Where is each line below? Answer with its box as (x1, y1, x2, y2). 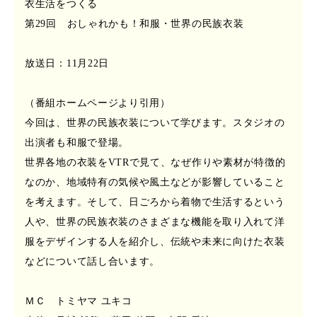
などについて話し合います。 (25, 256, 161, 267)
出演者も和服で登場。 (25, 137, 129, 148)
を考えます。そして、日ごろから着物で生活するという (25, 197, 285, 207)
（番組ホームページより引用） (25, 98, 171, 108)
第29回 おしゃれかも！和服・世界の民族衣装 (25, 18, 244, 29)
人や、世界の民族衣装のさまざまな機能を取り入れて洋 (25, 217, 285, 227)
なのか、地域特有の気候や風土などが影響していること (25, 177, 285, 188)
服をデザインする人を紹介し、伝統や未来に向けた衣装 (25, 236, 285, 247)
